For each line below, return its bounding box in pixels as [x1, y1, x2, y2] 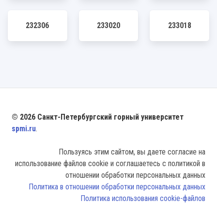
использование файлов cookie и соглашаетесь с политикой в [15, 159, 205, 168]
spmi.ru [12, 124, 36, 133]
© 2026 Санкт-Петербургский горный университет [12, 112, 184, 122]
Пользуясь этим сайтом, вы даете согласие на [59, 147, 205, 156]
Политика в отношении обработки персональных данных [29, 182, 205, 191]
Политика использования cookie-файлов [80, 194, 205, 203]
